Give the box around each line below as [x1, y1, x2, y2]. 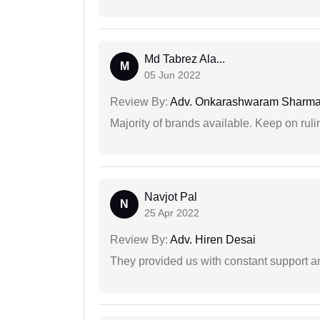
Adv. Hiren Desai [168, 234, 256, 246]
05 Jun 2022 [144, 69, 201, 81]
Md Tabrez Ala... [144, 53, 225, 66]
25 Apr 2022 [144, 207, 199, 219]
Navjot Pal [144, 191, 197, 204]
